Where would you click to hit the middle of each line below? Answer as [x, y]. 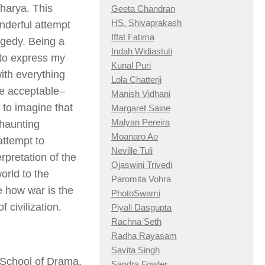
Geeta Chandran [143, 9]
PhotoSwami [136, 193]
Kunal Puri [131, 66]
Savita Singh [135, 250]
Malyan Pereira [140, 122]
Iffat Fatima [133, 37]
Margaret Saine [141, 108]
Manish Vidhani [141, 94]
